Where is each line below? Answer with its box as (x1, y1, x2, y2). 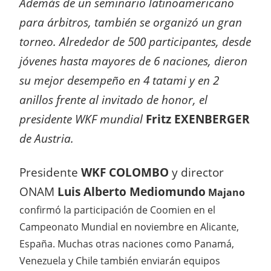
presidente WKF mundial (19, 111, 146, 126)
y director (169, 165, 224, 180)
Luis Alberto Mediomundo (57, 184, 206, 199)
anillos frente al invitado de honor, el (19, 92, 207, 107)
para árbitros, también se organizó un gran (19, 15, 242, 30)
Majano (206, 186, 245, 199)
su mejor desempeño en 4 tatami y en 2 (19, 73, 219, 88)
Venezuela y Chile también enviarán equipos (19, 254, 220, 267)
